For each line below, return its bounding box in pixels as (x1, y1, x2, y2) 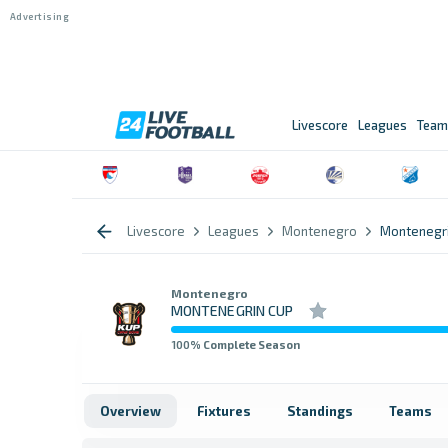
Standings (287, 403, 353, 419)
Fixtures (197, 403, 251, 419)
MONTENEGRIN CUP (171, 301, 294, 319)
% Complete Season (190, 337, 300, 351)
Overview (100, 403, 161, 419)
